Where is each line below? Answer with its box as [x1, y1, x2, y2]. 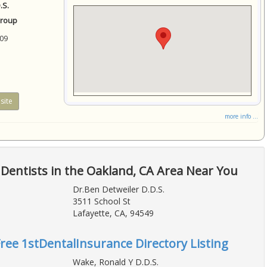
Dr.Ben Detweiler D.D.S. [72, 184, 164, 195]
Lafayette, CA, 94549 [72, 207, 154, 219]
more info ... [225, 112, 258, 121]
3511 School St [72, 195, 131, 207]
